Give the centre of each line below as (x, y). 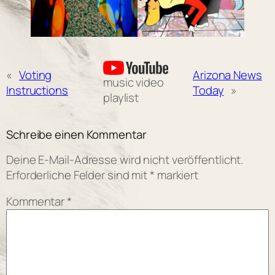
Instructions (37, 90)
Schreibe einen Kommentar (76, 135)
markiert (176, 175)
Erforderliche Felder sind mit (78, 175)
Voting (35, 75)
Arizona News (227, 75)
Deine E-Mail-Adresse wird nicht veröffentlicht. (125, 159)
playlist (121, 98)
